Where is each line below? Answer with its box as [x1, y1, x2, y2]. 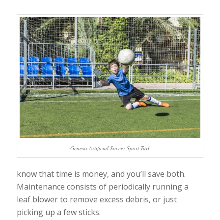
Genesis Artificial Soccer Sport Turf [70, 144, 150, 152]
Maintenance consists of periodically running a [16, 181, 189, 192]
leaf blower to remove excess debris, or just [16, 194, 177, 205]
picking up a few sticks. [16, 207, 101, 218]
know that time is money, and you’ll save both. [16, 168, 186, 180]
